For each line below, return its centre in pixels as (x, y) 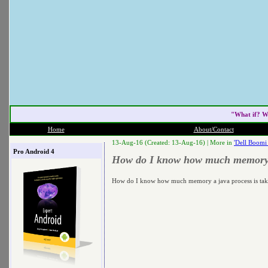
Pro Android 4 (33, 151)
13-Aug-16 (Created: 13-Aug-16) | (161, 142)
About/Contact (214, 129)
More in (222, 142)
